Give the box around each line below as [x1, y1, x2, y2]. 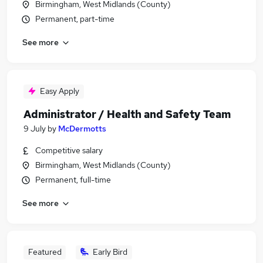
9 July [23, 123, 46, 134]
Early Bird [93, 247, 127, 257]
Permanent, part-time [35, 14, 114, 24]
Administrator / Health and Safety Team [23, 107, 231, 121]
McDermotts [58, 123, 106, 134]
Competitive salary [35, 145, 103, 156]
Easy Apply [40, 86, 79, 96]
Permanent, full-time [35, 174, 111, 185]
